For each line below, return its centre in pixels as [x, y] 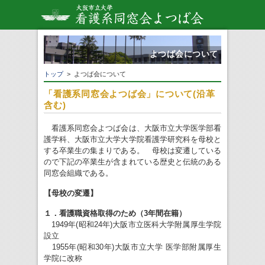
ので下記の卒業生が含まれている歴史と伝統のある [132, 162]
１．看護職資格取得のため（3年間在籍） [115, 214]
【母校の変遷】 [71, 193]
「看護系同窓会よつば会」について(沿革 [130, 94]
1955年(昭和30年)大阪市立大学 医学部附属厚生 [132, 247]
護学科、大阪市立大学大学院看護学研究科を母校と [132, 140]
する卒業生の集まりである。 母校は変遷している [132, 151]
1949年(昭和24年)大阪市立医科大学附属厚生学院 [132, 225]
